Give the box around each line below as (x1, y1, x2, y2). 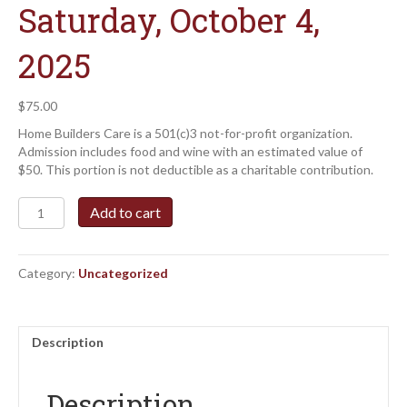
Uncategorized (78, 265, 168, 282)
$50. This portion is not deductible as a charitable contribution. (18, 162, 373, 178)
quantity (17, 361, 70, 377)
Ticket (17, 252, 57, 268)
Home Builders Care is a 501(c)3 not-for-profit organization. (18, 125, 352, 142)
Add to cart (89, 203, 161, 222)
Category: (18, 265, 78, 282)
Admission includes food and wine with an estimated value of (18, 144, 362, 160)
